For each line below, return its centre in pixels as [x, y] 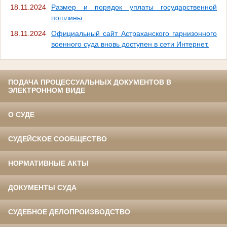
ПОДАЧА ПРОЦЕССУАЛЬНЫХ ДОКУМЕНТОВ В [90, 82]
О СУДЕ [21, 114]
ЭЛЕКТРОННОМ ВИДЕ [47, 90]
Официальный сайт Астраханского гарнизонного [134, 33]
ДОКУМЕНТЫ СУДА [42, 187]
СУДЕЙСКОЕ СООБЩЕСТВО [58, 139]
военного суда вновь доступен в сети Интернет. [130, 44]
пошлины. [68, 17]
